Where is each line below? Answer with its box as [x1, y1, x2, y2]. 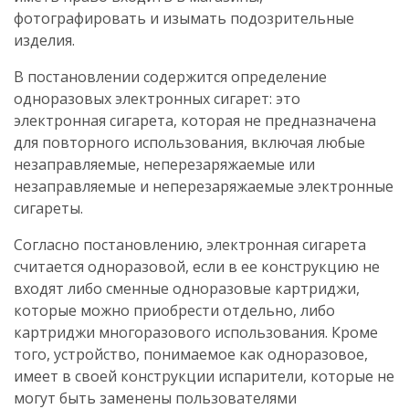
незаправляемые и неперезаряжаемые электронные [14, 176, 393, 196]
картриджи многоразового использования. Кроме [14, 322, 378, 342]
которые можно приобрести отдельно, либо [14, 300, 335, 320]
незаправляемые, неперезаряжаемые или [14, 154, 315, 174]
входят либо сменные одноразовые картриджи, [14, 278, 360, 299]
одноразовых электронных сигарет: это [14, 89, 300, 109]
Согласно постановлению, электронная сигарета [14, 235, 366, 255]
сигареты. [14, 198, 83, 218]
